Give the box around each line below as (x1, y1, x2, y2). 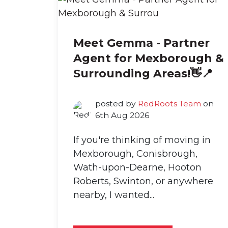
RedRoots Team (137, 99, 201, 109)
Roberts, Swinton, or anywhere (73, 176, 213, 187)
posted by (95, 99, 138, 109)
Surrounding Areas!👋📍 (73, 67, 213, 81)
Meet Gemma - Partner (73, 36, 210, 50)
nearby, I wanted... (73, 189, 154, 201)
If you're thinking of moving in (73, 134, 211, 146)
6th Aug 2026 (95, 110, 149, 121)
